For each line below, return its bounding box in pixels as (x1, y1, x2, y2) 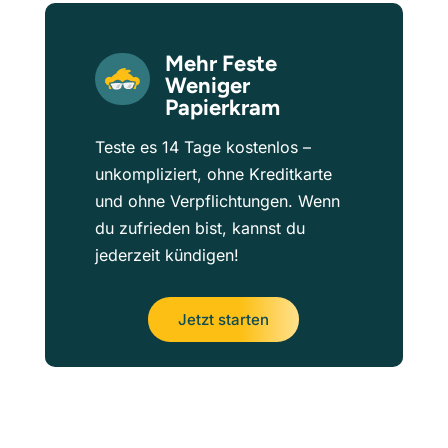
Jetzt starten (178, 310, 270, 330)
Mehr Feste (164, 50, 277, 78)
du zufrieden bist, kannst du (94, 218, 305, 239)
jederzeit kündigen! (94, 245, 239, 266)
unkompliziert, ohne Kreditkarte (94, 164, 332, 185)
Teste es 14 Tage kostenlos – (94, 137, 311, 158)
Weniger (164, 72, 250, 100)
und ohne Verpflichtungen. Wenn (94, 191, 340, 212)
